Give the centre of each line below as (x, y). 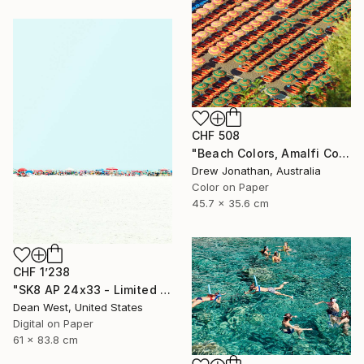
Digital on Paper (53, 324)
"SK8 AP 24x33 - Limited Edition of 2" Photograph (165, 290)
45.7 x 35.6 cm (230, 203)
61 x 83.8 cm (45, 340)
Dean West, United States (78, 308)
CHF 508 (216, 135)
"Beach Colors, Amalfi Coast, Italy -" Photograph (344, 153)
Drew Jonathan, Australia (256, 170)
